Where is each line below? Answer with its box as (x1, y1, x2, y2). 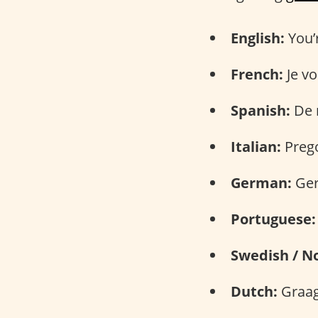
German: (231, 172, 292, 192)
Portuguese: (231, 209, 316, 229)
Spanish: (231, 100, 290, 120)
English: (231, 28, 285, 48)
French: (231, 64, 283, 84)
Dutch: (231, 281, 278, 301)
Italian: (231, 136, 281, 156)
